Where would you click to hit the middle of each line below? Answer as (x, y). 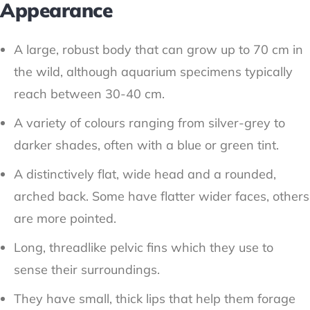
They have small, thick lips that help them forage (155, 298)
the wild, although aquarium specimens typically (153, 71)
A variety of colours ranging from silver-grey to (149, 122)
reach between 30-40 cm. (89, 93)
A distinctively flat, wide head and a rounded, (145, 174)
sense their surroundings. (87, 269)
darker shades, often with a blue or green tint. (146, 145)
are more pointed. (65, 218)
